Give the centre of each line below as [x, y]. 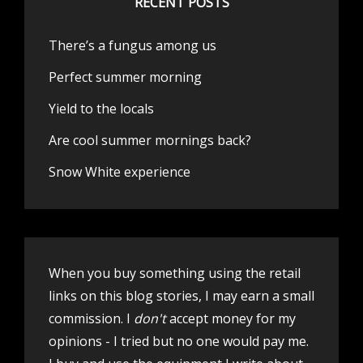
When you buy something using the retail [175, 273]
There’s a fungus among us [132, 45]
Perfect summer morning [125, 77]
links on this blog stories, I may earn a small [181, 295]
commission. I [90, 318]
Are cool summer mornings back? [150, 140]
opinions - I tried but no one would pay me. [179, 341]
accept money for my [233, 318]
